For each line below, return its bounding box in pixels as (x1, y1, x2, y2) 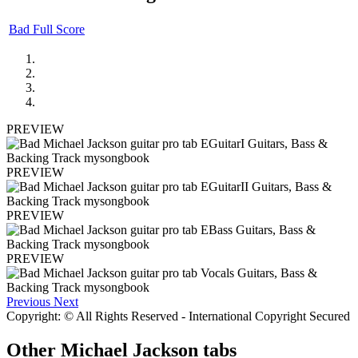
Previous (6, 294, 50, 308)
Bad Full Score (9, 22, 85, 36)
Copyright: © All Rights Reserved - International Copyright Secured (6, 308, 350, 323)
